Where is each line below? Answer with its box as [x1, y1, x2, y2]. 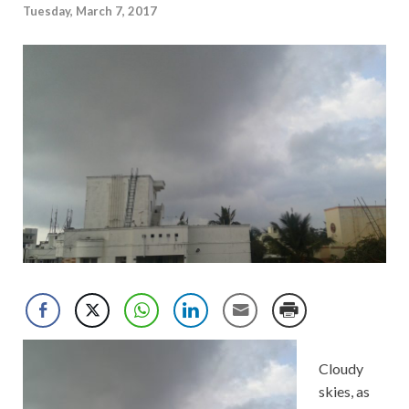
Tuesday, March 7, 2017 [23, 4, 157, 19]
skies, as [319, 383, 370, 401]
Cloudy [319, 360, 363, 378]
